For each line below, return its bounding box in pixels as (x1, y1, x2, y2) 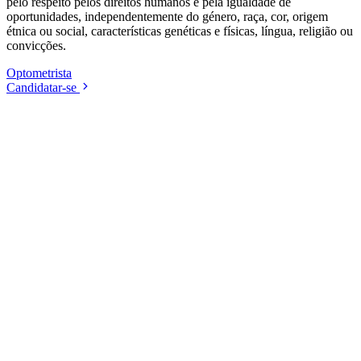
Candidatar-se (6, 81, 77, 95)
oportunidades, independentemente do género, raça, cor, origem (6, 10, 328, 24)
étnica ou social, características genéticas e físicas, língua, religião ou (6, 24, 353, 39)
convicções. (6, 39, 66, 53)
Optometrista (6, 66, 72, 81)
